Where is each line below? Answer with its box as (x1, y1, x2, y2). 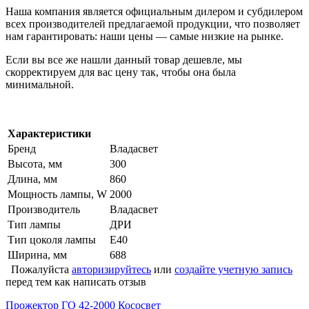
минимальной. (6, 78, 74, 90)
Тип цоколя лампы (8, 233, 96, 246)
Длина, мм (8, 172, 57, 185)
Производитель (8, 203, 80, 215)
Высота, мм (8, 157, 62, 170)
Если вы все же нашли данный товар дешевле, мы (6, 53, 242, 66)
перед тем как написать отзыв (6, 275, 146, 288)
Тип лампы (8, 218, 61, 230)
